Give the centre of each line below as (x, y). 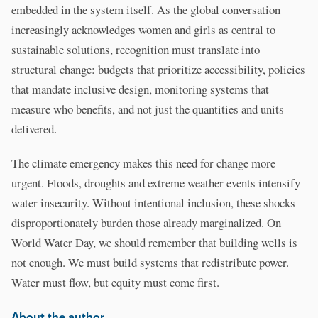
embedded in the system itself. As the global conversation (146, 10)
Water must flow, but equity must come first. (115, 283)
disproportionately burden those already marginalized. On (146, 223)
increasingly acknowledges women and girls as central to (143, 30)
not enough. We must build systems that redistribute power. (150, 263)
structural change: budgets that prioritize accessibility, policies (158, 70)
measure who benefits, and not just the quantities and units (148, 109)
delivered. (34, 129)
